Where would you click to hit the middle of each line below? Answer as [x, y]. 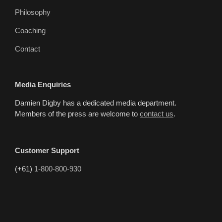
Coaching [30, 30]
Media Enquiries [43, 84]
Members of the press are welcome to [77, 113]
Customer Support [47, 150]
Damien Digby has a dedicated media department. [96, 103]
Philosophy [33, 12]
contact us [157, 113]
